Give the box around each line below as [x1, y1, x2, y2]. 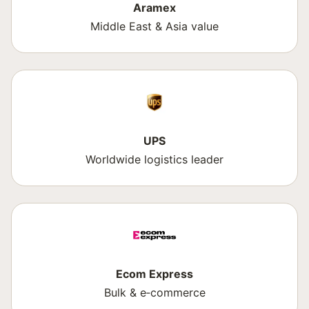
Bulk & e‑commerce [103, 286, 206, 299]
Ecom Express [116, 267, 193, 281]
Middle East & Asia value [90, 19, 219, 33]
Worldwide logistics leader [86, 152, 223, 166]
